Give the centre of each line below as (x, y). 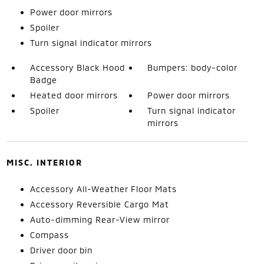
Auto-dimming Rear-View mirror (100, 220)
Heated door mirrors (74, 95)
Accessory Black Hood (77, 67)
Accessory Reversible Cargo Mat (99, 204)
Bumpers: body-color (193, 67)
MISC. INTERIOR (44, 162)
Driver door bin (61, 250)
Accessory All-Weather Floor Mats (103, 189)
